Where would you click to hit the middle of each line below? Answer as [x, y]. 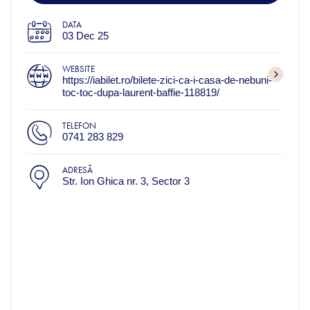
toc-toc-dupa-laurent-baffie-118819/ [140, 93]
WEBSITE [78, 69]
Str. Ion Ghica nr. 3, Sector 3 [126, 181]
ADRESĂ [77, 170]
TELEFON [79, 126]
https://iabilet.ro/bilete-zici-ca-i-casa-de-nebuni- [167, 80]
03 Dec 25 [85, 36]
